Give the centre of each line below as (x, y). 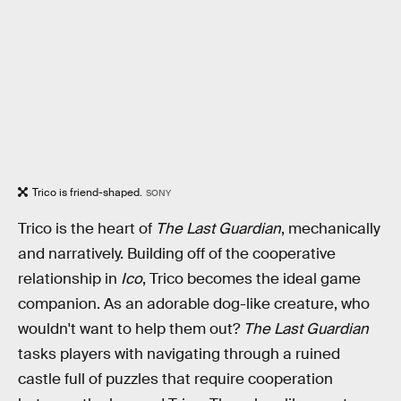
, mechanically (331, 229)
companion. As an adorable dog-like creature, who (194, 304)
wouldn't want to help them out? (131, 329)
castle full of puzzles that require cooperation (175, 380)
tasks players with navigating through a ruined (179, 354)
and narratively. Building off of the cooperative (177, 254)
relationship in (69, 279)
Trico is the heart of (87, 229)
